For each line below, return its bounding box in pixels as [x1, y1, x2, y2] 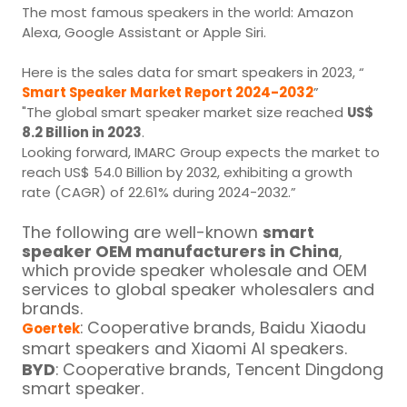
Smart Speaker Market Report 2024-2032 [22, 82, 314, 102]
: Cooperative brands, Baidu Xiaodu [80, 315, 367, 339]
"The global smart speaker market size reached [22, 102, 348, 122]
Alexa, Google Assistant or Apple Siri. [22, 22, 267, 42]
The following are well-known [22, 220, 263, 243]
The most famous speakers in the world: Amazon [22, 2, 354, 22]
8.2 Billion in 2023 [22, 122, 143, 142]
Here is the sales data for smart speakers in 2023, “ [22, 62, 365, 82]
